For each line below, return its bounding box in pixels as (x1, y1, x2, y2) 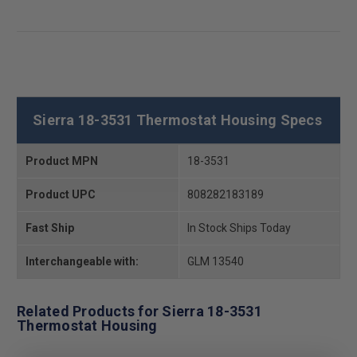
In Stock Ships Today (186, 221, 291, 234)
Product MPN (25, 154, 98, 167)
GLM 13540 (186, 254, 244, 268)
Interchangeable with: (25, 254, 139, 268)
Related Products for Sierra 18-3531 (17, 302, 262, 320)
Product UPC (25, 187, 96, 201)
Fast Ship (25, 221, 74, 234)
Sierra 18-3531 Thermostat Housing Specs (33, 111, 322, 128)
